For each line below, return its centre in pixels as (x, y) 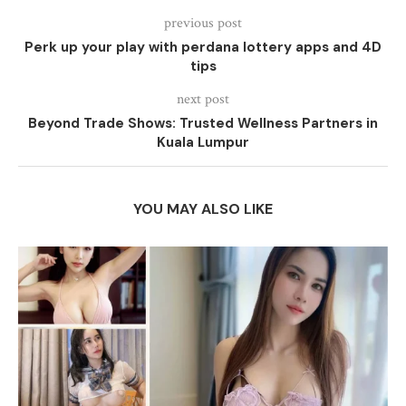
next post (203, 99)
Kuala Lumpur (203, 142)
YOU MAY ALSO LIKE (203, 209)
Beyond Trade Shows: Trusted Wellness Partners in (203, 123)
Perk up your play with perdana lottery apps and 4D (203, 47)
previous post (203, 23)
